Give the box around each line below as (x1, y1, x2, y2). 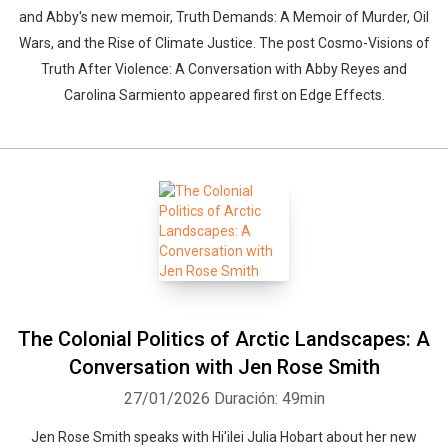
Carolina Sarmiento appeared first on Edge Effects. (63, 87, 385, 103)
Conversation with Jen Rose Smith (68, 355, 380, 379)
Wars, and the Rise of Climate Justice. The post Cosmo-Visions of (18, 35, 430, 51)
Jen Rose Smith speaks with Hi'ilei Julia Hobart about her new (31, 429, 417, 445)
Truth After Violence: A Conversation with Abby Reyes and (41, 61, 407, 77)
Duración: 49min (213, 389, 325, 408)
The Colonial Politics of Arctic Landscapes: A (18, 327, 430, 351)
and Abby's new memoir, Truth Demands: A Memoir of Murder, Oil (19, 9, 429, 25)
